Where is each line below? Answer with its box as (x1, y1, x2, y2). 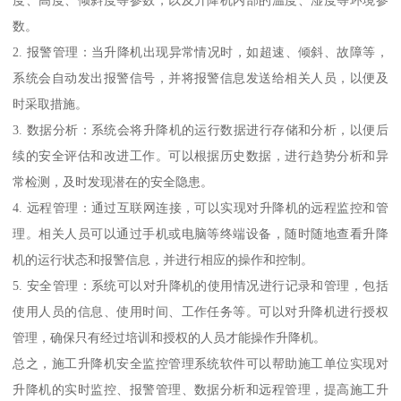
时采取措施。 (13, 96, 89, 111)
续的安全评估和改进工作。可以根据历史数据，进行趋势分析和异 (13, 148, 388, 163)
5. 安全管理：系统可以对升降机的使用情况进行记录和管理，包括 (13, 277, 388, 293)
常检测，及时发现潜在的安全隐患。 (13, 174, 214, 189)
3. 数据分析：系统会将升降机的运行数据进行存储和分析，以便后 (13, 122, 388, 137)
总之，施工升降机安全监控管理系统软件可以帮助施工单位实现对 (13, 355, 388, 371)
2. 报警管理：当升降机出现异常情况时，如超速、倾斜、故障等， (13, 44, 388, 59)
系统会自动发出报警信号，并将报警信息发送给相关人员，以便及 (13, 70, 388, 85)
